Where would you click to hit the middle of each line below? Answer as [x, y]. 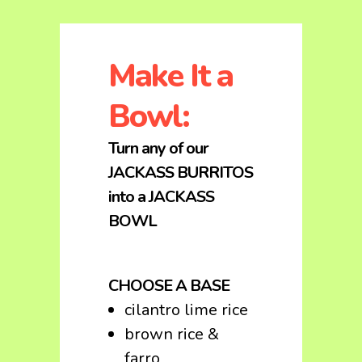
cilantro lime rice [186, 310]
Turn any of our [158, 148]
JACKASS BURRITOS [181, 173]
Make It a [170, 76]
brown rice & [172, 334]
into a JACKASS [161, 197]
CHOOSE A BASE [169, 286]
